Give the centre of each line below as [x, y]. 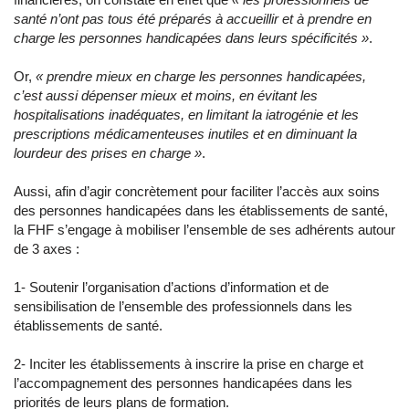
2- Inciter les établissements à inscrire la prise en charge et [189, 364]
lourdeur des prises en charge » [108, 153]
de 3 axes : [47, 249]
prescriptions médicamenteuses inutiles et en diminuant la [185, 134]
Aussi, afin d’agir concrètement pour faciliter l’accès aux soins [197, 192]
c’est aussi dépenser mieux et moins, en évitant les [166, 96]
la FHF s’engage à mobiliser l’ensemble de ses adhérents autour [204, 230]
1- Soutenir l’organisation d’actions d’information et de [171, 288]
